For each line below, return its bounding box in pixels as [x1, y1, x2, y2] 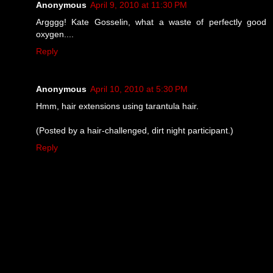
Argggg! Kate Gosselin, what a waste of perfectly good [36, 16, 266, 27]
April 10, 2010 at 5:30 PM [90, 83, 188, 94]
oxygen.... [36, 29, 74, 39]
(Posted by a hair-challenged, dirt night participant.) [36, 125, 233, 135]
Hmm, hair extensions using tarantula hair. [36, 101, 199, 111]
